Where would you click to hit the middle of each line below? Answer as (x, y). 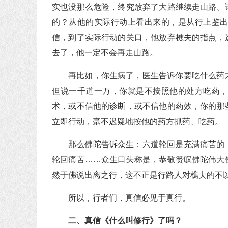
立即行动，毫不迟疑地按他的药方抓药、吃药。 (137, 122)
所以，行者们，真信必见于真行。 (129, 198)
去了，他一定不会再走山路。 (105, 53)
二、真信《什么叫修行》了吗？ (125, 221)
